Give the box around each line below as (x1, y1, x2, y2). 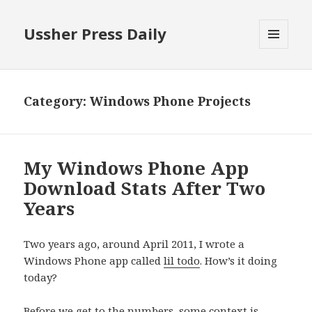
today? (24, 270, 58, 285)
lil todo (164, 253, 201, 268)
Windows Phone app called (24, 253, 164, 268)
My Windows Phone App (24, 155, 249, 181)
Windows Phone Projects (90, 93, 251, 110)
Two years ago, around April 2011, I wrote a (24, 237, 245, 251)
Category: (24, 93, 91, 110)
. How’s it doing (200, 253, 278, 268)
